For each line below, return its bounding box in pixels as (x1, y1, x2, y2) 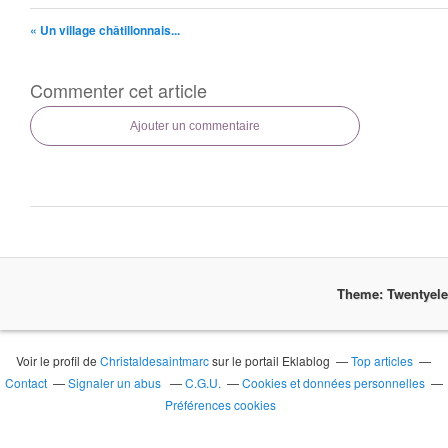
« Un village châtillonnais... (30, 21, 180, 39)
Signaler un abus (68, 374, 164, 391)
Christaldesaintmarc (100, 352, 210, 369)
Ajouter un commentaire (130, 119, 260, 133)
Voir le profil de (16, 352, 101, 369)
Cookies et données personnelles (242, 374, 425, 391)
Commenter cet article (30, 77, 207, 103)
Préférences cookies (165, 396, 277, 413)
